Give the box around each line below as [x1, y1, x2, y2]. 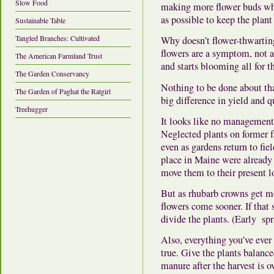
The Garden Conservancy [15, 68, 89, 78]
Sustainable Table [15, 15, 65, 25]
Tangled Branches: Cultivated [15, 32, 100, 43]
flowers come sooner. [161, 199, 243, 213]
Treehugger [15, 103, 48, 114]
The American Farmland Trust [15, 50, 102, 61]
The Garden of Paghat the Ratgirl [15, 86, 111, 96]
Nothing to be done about [161, 80, 264, 94]
